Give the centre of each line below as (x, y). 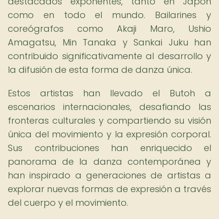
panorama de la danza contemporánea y (109, 162)
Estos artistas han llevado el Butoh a (109, 93)
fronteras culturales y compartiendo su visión (109, 120)
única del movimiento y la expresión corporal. (109, 134)
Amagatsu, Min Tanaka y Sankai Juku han (109, 42)
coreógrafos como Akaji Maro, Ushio (109, 29)
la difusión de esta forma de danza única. (100, 70)
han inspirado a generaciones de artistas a (109, 175)
